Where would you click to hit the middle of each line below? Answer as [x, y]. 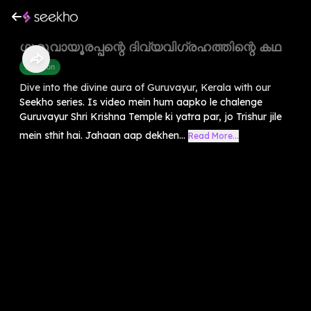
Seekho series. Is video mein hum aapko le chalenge [141, 102]
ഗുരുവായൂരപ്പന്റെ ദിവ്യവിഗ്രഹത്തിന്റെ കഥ [150, 46]
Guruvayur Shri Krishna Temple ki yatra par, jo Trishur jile [151, 116]
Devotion [40, 66]
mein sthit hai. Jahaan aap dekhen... [102, 135]
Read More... [213, 135]
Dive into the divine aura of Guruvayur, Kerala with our [145, 87]
